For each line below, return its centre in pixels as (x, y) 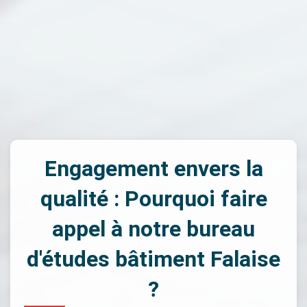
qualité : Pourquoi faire (153, 199)
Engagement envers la (153, 169)
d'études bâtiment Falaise (153, 259)
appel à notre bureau (153, 229)
